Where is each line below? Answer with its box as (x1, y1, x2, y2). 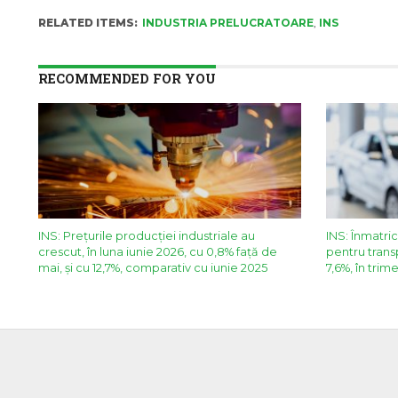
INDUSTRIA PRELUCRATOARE (141, 15, 314, 29)
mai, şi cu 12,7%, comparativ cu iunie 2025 (37, 260, 267, 275)
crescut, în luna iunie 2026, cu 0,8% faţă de (37, 244, 277, 259)
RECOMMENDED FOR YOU (37, 69, 216, 87)
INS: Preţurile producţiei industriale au (37, 228, 255, 243)
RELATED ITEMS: (37, 15, 138, 29)
